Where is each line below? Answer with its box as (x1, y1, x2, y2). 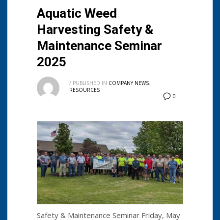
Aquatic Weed (37, 6, 117, 21)
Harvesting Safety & (37, 22, 153, 37)
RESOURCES (69, 86, 100, 94)
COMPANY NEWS (109, 80, 149, 87)
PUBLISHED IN (73, 80, 107, 87)
